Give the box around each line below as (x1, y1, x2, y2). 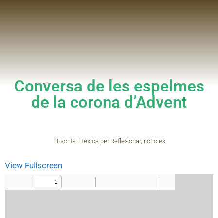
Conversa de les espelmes (14, 76, 204, 95)
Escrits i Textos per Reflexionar (56, 137, 141, 145)
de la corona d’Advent (31, 92, 187, 111)
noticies (143, 137, 165, 145)
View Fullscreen (5, 161, 62, 170)
